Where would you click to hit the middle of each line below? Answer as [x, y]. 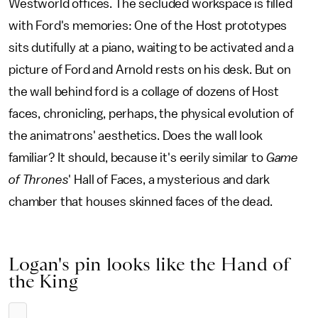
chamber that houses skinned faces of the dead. [142, 202]
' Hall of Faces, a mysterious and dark [169, 180]
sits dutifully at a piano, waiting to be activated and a [152, 48]
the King [43, 281]
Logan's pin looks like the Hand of [149, 264]
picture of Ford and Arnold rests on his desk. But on [150, 70]
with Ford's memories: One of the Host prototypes [148, 26]
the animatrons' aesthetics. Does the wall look [136, 136]
